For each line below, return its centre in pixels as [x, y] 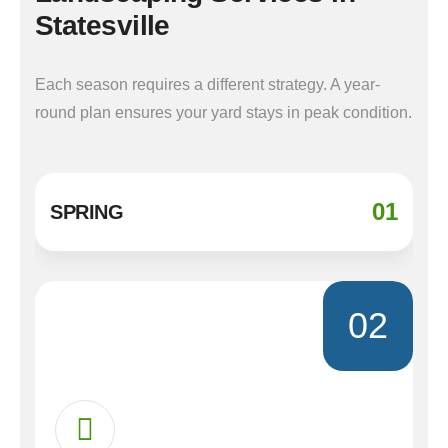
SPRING [87, 211]
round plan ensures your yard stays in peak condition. [223, 112]
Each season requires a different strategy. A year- [207, 84]
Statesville [102, 25]
